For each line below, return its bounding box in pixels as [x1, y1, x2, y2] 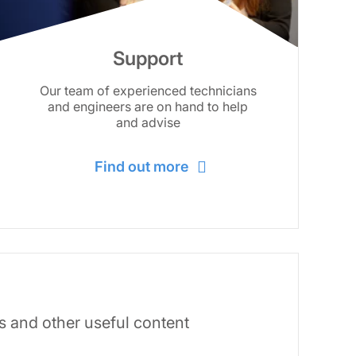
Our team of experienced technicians [39, 83, 257, 99]
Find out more [94, 157, 189, 175]
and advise [115, 114, 180, 130]
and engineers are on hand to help [48, 99, 248, 114]
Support [113, 47, 183, 70]
